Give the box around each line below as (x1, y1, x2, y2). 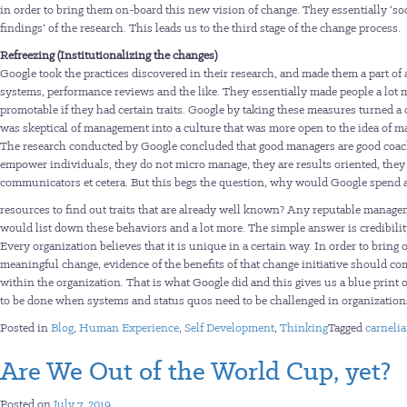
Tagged (328, 320, 365, 335)
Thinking (280, 320, 328, 335)
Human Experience (79, 320, 179, 335)
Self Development (184, 320, 274, 335)
